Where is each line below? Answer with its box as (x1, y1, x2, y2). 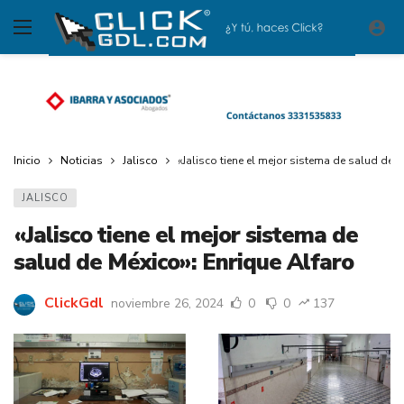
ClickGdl (44, 293, 104, 314)
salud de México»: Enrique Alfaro (14, 246, 353, 278)
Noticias (60, 152, 103, 168)
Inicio (14, 152, 41, 168)
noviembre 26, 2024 (111, 295, 224, 313)
